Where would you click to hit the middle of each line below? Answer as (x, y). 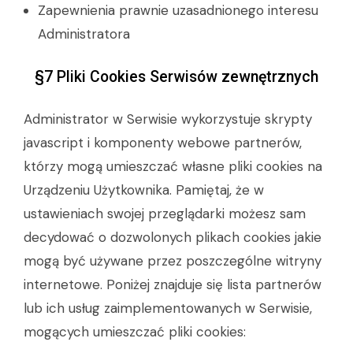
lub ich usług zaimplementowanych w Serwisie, (168, 308)
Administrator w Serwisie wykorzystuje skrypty (168, 119)
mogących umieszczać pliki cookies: (135, 332)
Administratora (84, 34)
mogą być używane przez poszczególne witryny (173, 261)
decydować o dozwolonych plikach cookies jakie (173, 237)
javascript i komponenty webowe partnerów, (163, 143)
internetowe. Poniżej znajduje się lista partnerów (173, 284)
